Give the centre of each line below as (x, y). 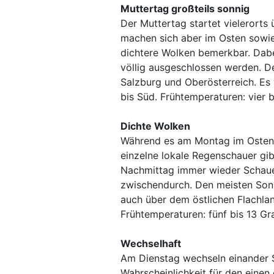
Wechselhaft (151, 243)
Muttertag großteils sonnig (185, 9)
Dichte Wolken (155, 126)
